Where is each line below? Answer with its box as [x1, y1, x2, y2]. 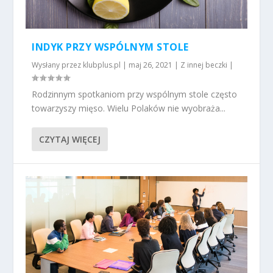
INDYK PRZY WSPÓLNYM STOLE [32, 40, 189, 54]
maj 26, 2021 [129, 60, 173, 71]
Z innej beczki [180, 60, 228, 71]
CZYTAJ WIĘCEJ [39, 133, 101, 146]
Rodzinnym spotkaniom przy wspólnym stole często [32, 88, 238, 101]
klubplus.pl [83, 60, 121, 71]
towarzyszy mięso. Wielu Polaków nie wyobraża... [32, 102, 226, 115]
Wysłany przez [32, 60, 83, 71]
